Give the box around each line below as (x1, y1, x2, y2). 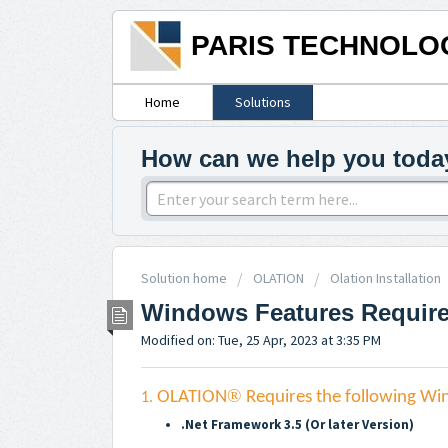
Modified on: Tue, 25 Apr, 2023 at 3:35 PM (141, 330, 381, 349)
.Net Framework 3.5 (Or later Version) (181, 416, 414, 434)
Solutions (234, 93, 291, 112)
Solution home (141, 269, 230, 288)
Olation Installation (330, 269, 441, 288)
